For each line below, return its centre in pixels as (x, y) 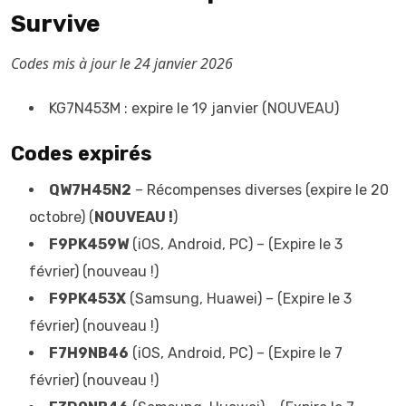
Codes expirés (82, 154)
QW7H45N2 (90, 190)
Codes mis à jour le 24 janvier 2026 (122, 63)
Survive (55, 24)
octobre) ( (62, 217)
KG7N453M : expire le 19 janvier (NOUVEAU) (194, 108)
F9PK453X (87, 299)
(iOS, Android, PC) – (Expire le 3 (236, 244)
